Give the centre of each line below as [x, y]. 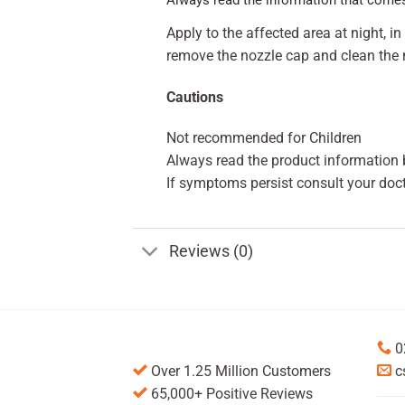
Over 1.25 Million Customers [239, 372]
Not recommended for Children [264, 138]
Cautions [194, 97]
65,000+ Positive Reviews [230, 394]
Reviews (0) [212, 251]
